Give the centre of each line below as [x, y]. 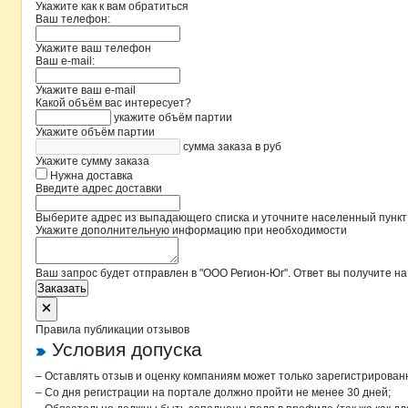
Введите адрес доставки [99, 189]
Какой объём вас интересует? [113, 103]
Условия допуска [127, 349]
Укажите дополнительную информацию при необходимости [191, 230]
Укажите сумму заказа [92, 161]
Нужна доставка [90, 176]
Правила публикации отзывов [112, 330]
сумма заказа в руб [232, 147]
